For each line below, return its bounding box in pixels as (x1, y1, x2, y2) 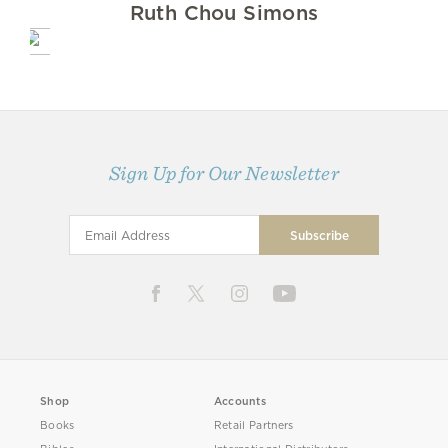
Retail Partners (213, 419, 294, 433)
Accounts (213, 395, 267, 409)
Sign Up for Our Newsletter (109, 161, 339, 186)
